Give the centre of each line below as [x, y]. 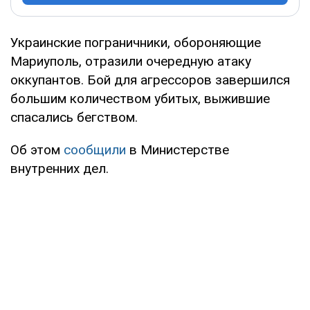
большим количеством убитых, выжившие [140, 98]
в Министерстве [177, 149]
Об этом [37, 149]
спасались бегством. [74, 117]
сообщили [95, 149]
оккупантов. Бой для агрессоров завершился [150, 80]
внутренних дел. [60, 168]
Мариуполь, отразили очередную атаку [131, 61]
